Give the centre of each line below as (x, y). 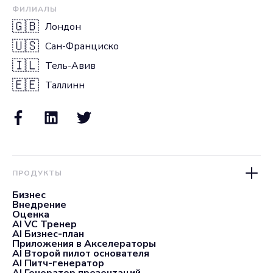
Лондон (63, 27)
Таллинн (65, 85)
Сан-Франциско (82, 46)
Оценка (31, 214)
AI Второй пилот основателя (81, 253)
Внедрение (39, 205)
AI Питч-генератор (58, 263)
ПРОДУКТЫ (37, 173)
